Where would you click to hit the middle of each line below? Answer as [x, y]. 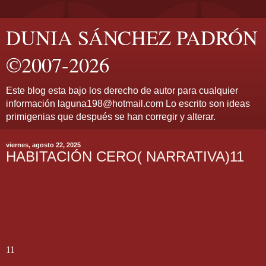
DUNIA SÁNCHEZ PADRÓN [132, 37]
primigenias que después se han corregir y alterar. [111, 117]
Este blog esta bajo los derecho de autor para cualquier [122, 91]
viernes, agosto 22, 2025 [43, 145]
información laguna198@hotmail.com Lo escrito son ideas [128, 104]
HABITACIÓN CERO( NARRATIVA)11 [125, 156]
